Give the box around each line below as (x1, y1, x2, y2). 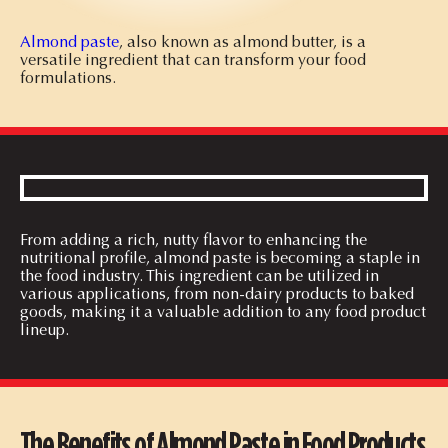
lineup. (20, 319, 69, 339)
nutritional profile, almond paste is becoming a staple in (20, 247, 420, 267)
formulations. (20, 67, 116, 87)
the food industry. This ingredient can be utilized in (20, 265, 379, 285)
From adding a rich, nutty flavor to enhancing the (20, 229, 367, 249)
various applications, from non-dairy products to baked (20, 283, 414, 303)
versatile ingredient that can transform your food (20, 49, 366, 69)
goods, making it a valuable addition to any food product (20, 301, 426, 321)
